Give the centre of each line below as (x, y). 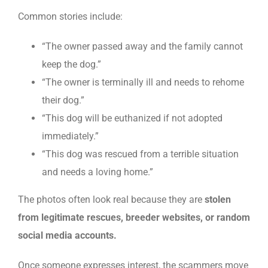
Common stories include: (70, 16)
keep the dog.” (71, 64)
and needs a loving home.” (98, 172)
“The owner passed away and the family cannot (142, 46)
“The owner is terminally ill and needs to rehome (143, 82)
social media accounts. (67, 235)
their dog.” (63, 100)
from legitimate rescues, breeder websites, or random (134, 217)
